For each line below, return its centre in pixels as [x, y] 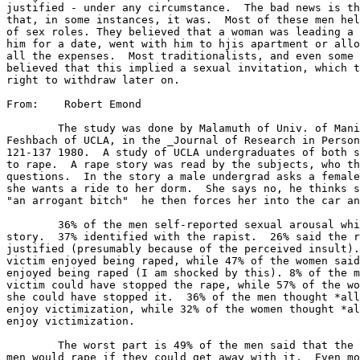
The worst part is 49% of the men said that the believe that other [32, 345]
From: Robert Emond [74, 104]
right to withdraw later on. [93, 80]
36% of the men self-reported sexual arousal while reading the [32, 225]
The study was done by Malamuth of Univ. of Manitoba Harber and [32, 128]
